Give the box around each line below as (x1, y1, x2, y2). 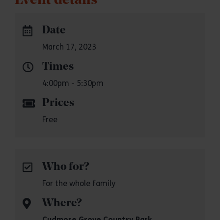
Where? (42, 198, 82, 209)
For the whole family (42, 179, 115, 188)
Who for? (42, 162, 89, 173)
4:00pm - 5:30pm (42, 79, 104, 88)
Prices (42, 98, 74, 109)
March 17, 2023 (42, 42, 96, 52)
